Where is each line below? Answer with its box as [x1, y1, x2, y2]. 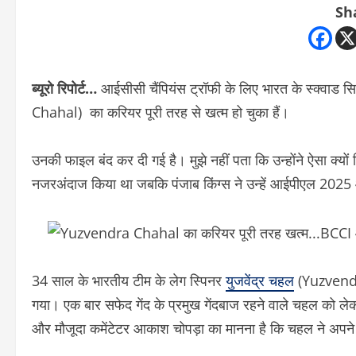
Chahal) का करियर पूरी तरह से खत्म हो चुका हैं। [32, 103, 289, 122]
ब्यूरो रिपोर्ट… [32, 79, 97, 99]
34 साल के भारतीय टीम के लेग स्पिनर [32, 271, 226, 291]
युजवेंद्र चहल [226, 271, 294, 291]
